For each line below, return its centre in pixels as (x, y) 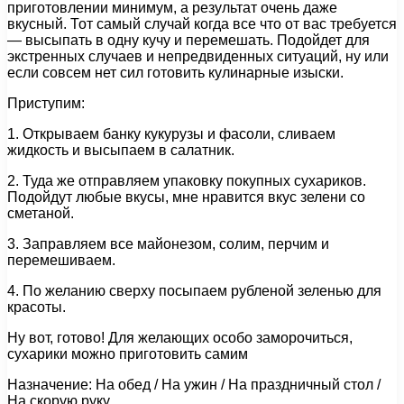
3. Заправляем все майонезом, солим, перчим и (168, 243)
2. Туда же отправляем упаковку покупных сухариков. (187, 180)
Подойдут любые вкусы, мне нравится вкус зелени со (186, 197)
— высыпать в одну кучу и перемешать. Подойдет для (188, 40)
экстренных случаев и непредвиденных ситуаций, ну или (198, 56)
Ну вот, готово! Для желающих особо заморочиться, (180, 337)
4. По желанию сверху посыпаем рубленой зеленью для (194, 290)
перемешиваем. (61, 260)
